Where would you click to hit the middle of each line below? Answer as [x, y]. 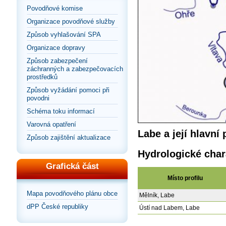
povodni [38, 98]
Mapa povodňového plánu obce [72, 193]
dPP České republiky [58, 207]
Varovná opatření [51, 124]
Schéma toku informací [61, 111]
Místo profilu [185, 178]
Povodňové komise [55, 8]
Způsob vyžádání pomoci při [68, 90]
